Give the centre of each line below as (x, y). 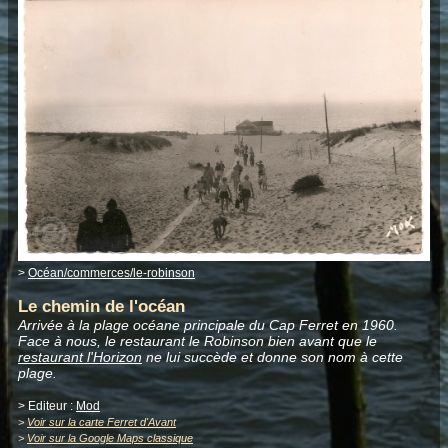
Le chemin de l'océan (101, 307)
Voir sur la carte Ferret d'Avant (101, 422)
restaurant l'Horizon (80, 357)
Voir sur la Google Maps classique (110, 438)
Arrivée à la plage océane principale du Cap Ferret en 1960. (208, 325)
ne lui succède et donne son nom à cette (272, 357)
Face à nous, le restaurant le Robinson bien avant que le (197, 341)
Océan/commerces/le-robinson (111, 273)
